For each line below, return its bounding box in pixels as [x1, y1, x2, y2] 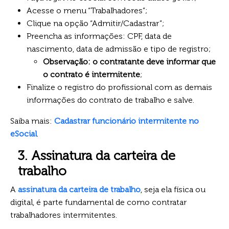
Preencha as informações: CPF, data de [27, 31, 172, 41]
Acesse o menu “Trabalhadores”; [27, 5, 148, 15]
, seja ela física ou [141, 184, 205, 194]
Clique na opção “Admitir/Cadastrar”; [27, 18, 165, 28]
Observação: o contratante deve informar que [43, 56, 216, 66]
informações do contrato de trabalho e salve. [27, 95, 194, 105]
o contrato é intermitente [43, 69, 140, 79]
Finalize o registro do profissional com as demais [27, 82, 212, 92]
